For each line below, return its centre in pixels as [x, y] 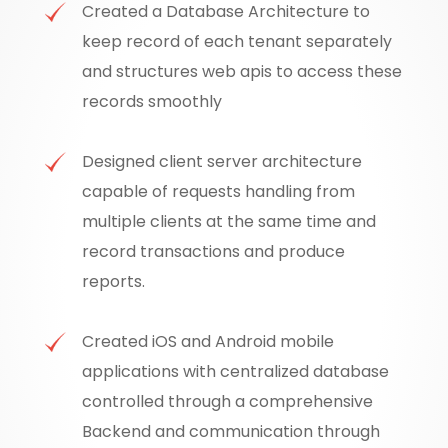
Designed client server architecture [222, 162]
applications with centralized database [236, 372]
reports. [114, 282]
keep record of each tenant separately [237, 42]
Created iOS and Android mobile [208, 342]
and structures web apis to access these [242, 72]
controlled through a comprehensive [228, 402]
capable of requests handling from [219, 192]
